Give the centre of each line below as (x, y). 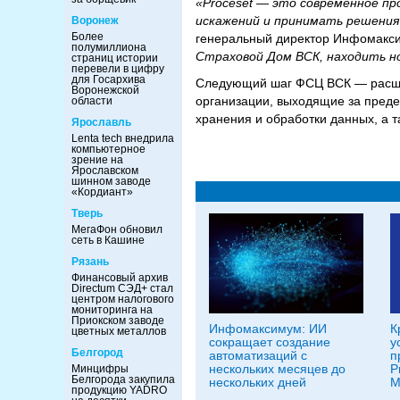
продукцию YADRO (119, 390)
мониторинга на (112, 310)
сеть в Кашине (108, 240)
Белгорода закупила (123, 379)
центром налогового (123, 299)
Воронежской (105, 90)
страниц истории (115, 58)
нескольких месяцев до (277, 368)
